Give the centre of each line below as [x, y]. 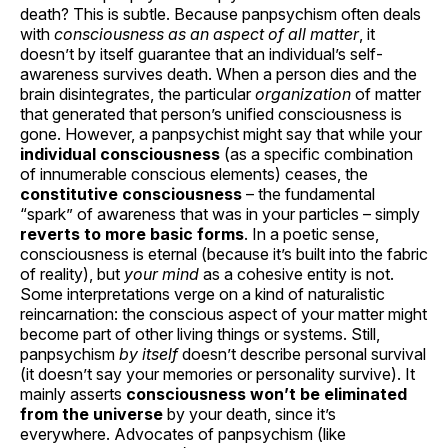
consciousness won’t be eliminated [266, 393]
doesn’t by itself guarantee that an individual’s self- [201, 53]
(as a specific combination [316, 153]
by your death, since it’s [249, 413]
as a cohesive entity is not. [296, 273]
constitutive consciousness [131, 193]
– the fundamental [308, 193]
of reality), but [72, 273]
